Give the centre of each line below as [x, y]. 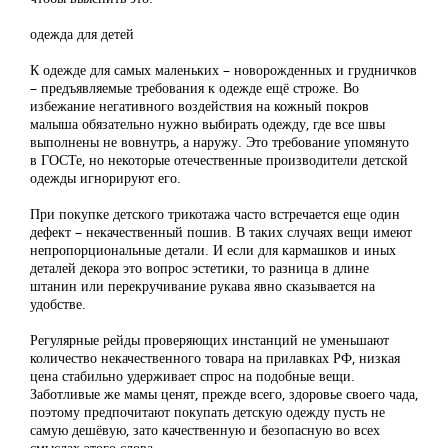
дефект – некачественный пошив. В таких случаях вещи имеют [221, 231]
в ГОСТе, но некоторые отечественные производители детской [219, 159]
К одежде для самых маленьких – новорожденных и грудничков [223, 69]
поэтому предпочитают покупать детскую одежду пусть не [207, 411]
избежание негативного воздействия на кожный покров [199, 105]
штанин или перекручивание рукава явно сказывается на [202, 285]
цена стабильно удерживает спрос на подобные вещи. [192, 375]
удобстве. [58, 303]
